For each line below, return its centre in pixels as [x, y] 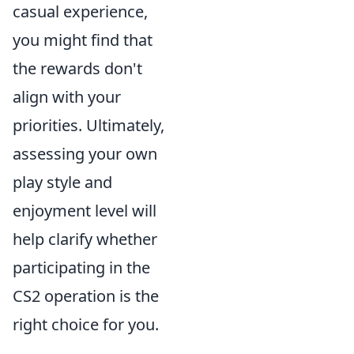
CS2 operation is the [86, 296]
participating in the [81, 267]
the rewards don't [77, 68]
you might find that [83, 40]
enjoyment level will [85, 211]
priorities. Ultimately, [88, 125]
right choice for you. [86, 324]
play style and [62, 182]
